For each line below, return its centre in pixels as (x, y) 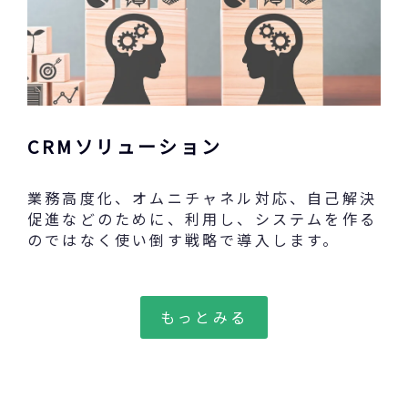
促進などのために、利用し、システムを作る (202, 218)
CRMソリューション (125, 146)
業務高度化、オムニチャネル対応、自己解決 (203, 197)
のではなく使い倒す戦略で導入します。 (184, 239)
